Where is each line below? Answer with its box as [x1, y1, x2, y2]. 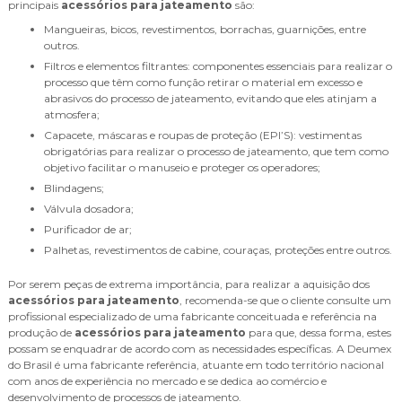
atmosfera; [44, 108, 100, 121]
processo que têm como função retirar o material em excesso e [44, 75, 363, 89]
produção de [8, 326, 74, 339]
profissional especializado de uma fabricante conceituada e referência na [8, 310, 377, 323]
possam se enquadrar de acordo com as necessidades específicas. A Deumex [8, 342, 391, 355]
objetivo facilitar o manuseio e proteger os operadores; [44, 161, 320, 174]
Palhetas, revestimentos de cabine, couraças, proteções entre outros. [52, 243, 392, 257]
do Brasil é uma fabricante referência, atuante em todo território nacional [8, 358, 384, 371]
